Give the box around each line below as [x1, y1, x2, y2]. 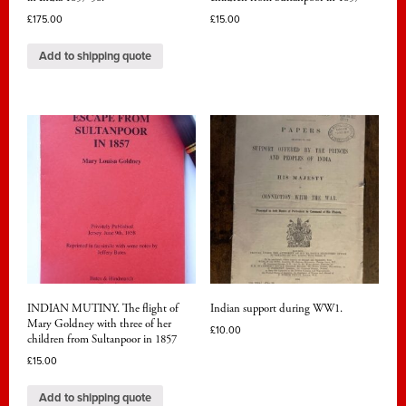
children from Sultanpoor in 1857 [27, 332, 177, 348]
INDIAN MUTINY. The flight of [27, 301, 179, 317]
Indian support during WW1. [209, 301, 343, 317]
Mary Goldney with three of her [27, 316, 171, 333]
